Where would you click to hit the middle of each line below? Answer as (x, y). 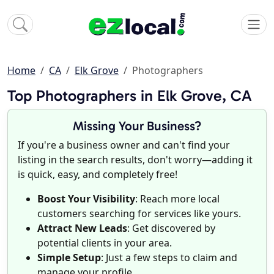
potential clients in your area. (105, 243)
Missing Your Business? (137, 126)
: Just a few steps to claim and (169, 258)
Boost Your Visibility (86, 199)
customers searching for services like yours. (139, 214)
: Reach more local (177, 199)
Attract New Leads (82, 228)
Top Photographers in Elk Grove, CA (130, 96)
